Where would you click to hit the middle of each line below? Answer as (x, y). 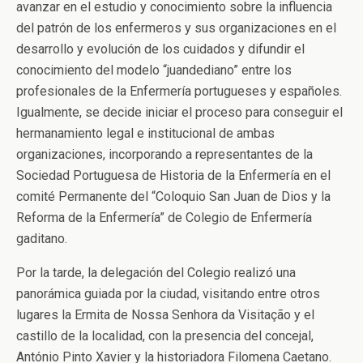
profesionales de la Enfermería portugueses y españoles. (179, 92)
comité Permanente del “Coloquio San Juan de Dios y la (173, 197)
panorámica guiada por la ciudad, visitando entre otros (168, 294)
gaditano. (42, 239)
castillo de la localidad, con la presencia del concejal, (165, 336)
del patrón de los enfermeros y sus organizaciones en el (176, 28)
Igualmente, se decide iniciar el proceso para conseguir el (179, 113)
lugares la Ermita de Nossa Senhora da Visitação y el (165, 315)
